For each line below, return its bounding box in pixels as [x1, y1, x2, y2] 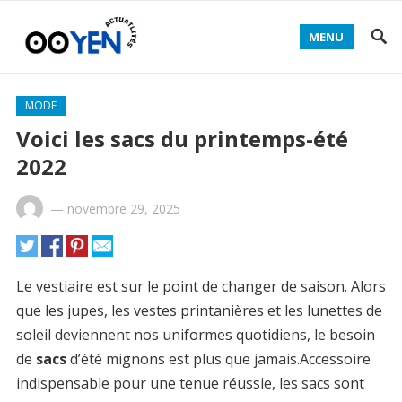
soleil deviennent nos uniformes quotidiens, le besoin [15, 325, 375, 345]
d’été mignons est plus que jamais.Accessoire [66, 349, 371, 369]
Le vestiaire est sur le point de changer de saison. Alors [15, 276, 386, 296]
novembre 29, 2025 [66, 200, 180, 217]
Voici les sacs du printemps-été [15, 124, 348, 153]
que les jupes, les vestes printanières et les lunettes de [15, 301, 382, 320]
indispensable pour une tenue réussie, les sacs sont [15, 373, 364, 393]
